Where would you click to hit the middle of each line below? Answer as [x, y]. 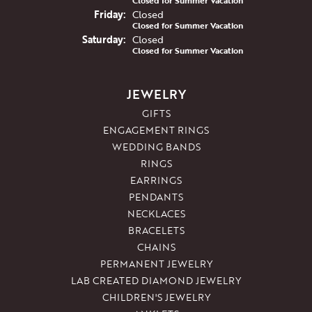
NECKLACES [156, 214]
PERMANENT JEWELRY [156, 264]
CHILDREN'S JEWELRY [156, 297]
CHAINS [156, 247]
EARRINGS [156, 180]
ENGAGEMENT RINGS [156, 130]
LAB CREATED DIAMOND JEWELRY [156, 281]
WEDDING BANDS [156, 147]
